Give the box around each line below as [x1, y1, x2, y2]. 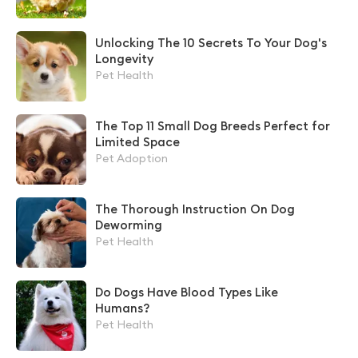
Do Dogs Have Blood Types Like [95, 284, 278, 300]
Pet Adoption [95, 150, 168, 165]
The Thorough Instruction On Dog [95, 201, 295, 217]
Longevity [95, 50, 153, 66]
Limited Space [95, 133, 180, 149]
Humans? [95, 300, 149, 316]
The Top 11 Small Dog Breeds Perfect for [95, 117, 330, 133]
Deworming [95, 217, 162, 233]
